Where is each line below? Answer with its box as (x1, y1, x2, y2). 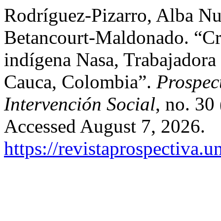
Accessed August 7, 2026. (4, 115, 205, 137)
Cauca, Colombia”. (4, 71, 156, 92)
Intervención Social (4, 93, 155, 114)
